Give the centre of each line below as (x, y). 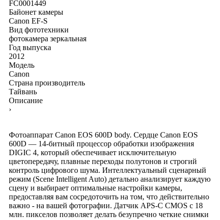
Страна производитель (47, 82)
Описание (26, 100)
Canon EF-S (28, 21)
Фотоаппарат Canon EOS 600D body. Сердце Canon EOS (103, 135)
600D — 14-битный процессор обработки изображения (101, 143)
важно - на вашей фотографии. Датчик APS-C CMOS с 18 (106, 205)
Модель (22, 65)
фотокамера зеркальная (48, 38)
